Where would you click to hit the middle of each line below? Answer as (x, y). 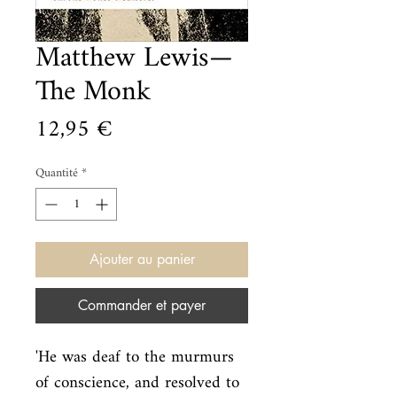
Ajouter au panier (142, 259)
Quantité (57, 173)
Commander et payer (142, 305)
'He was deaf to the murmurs (135, 358)
